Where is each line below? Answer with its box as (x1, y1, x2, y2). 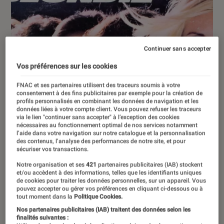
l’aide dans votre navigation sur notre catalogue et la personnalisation (16, 129, 206, 137)
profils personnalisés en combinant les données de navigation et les (16, 97, 199, 105)
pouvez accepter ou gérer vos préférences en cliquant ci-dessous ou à (16, 185, 203, 192)
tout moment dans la (16, 193, 73, 200)
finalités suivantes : (16, 214, 69, 221)
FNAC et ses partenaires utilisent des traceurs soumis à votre (16, 81, 180, 89)
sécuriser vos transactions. (16, 145, 89, 153)
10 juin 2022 (58, 208, 99, 217)
